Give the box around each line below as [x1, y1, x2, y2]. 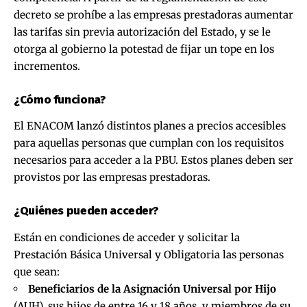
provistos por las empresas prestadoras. [14, 171, 210, 184]
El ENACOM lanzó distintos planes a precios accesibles [14, 119, 286, 133]
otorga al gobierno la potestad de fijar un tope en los [14, 42, 274, 56]
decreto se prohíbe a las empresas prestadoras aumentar [14, 8, 293, 21]
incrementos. [14, 59, 80, 73]
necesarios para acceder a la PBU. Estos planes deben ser [14, 153, 293, 167]
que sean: [14, 265, 60, 278]
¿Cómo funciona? [14, 92, 106, 107]
